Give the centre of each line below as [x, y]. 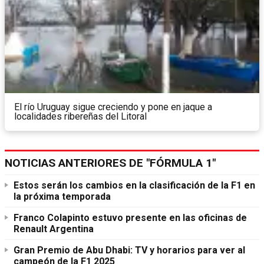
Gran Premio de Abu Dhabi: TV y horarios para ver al [129, 250]
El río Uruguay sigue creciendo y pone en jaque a [113, 107]
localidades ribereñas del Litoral [80, 117]
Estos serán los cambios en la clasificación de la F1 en [134, 186]
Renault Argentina [54, 229]
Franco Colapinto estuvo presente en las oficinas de [130, 218]
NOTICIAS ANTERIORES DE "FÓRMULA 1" [110, 163]
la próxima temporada [62, 197]
